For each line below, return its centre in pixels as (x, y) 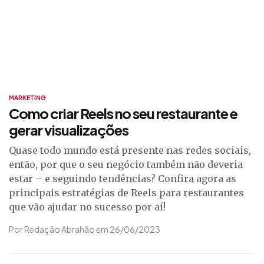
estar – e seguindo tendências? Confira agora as (123, 179)
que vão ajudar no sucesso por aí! (87, 207)
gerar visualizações (69, 130)
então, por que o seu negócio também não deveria (126, 164)
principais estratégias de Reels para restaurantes (126, 193)
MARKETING (27, 98)
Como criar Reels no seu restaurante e (123, 113)
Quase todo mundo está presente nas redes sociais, (130, 150)
